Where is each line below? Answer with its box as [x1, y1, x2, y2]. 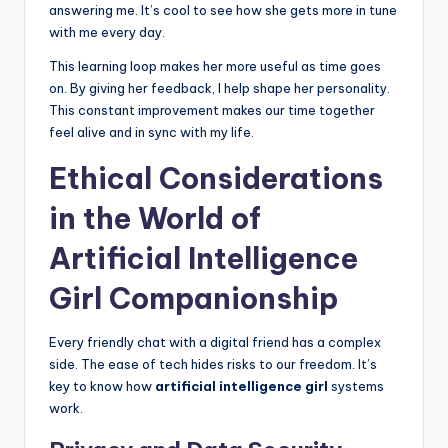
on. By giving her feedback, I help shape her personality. [49, 79, 390, 96]
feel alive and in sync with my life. [49, 123, 254, 140]
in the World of [49, 199, 261, 237]
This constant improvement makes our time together [49, 101, 375, 118]
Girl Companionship [49, 279, 338, 317]
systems [328, 377, 384, 394]
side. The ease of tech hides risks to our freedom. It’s [49, 355, 377, 372]
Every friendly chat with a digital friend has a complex [49, 333, 381, 350]
